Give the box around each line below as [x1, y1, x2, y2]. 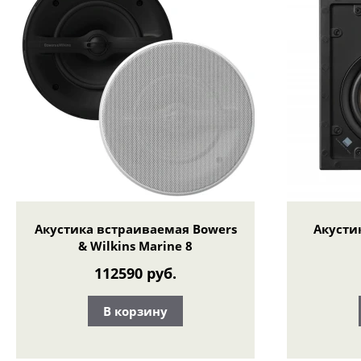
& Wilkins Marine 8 [78, 237, 193, 254]
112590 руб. [94, 263, 176, 284]
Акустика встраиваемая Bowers [34, 220, 237, 237]
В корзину [103, 302, 168, 319]
